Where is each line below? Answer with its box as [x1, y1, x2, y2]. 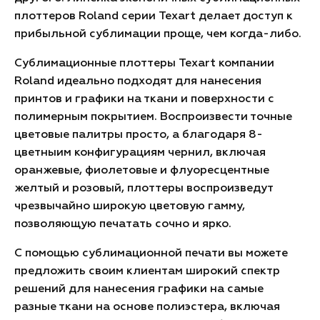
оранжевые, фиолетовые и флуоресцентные [14, 165, 269, 176]
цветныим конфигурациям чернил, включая [14, 147, 266, 159]
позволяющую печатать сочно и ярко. [14, 219, 231, 230]
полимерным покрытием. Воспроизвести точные [14, 111, 292, 123]
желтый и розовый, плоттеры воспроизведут [14, 183, 273, 194]
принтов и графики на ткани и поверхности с [14, 94, 274, 105]
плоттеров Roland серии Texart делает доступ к [14, 11, 293, 22]
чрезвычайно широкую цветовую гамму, [14, 201, 245, 212]
